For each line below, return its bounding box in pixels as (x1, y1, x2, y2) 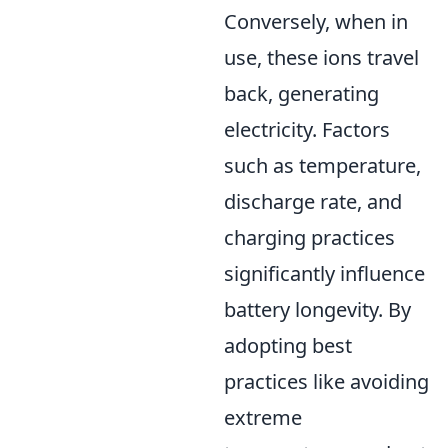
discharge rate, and (224, 187, 402, 215)
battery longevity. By (224, 295, 411, 323)
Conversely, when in (224, 7, 408, 35)
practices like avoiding (224, 367, 429, 395)
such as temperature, (224, 151, 421, 179)
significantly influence (224, 259, 425, 287)
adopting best (224, 331, 352, 359)
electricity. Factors (224, 115, 390, 143)
